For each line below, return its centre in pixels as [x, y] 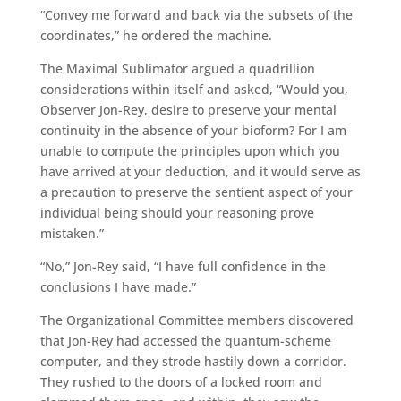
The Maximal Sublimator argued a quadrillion [177, 68]
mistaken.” [72, 233]
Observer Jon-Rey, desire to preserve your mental [188, 109]
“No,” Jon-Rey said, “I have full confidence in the [183, 266]
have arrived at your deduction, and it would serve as [200, 171]
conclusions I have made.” [118, 286]
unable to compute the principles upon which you [190, 150]
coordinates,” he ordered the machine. [156, 35]
